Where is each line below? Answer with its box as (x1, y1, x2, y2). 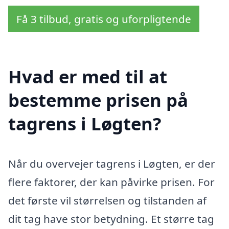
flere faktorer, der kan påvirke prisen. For (8, 175, 215, 190)
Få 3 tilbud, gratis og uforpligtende (16, 11, 191, 26)
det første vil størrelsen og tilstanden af (8, 193, 207, 208)
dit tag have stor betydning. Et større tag (8, 212, 214, 226)
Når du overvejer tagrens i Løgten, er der (8, 156, 215, 171)
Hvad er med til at (8, 64, 167, 89)
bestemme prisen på (8, 88, 188, 112)
